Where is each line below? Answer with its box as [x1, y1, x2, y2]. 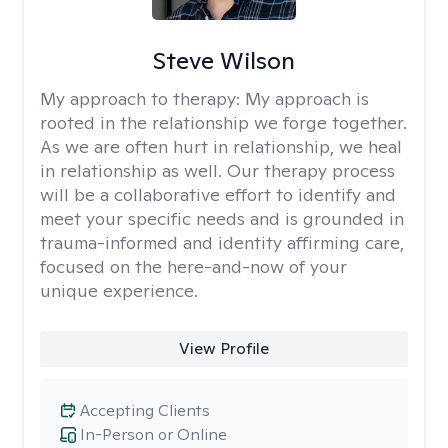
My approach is [245, 87, 369, 110]
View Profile [178, 338, 269, 359]
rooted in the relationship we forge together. [40, 111, 407, 134]
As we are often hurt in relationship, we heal [40, 135, 402, 158]
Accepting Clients [80, 400, 210, 421]
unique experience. [40, 279, 198, 302]
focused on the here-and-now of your [40, 255, 347, 278]
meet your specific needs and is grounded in [40, 207, 404, 230]
